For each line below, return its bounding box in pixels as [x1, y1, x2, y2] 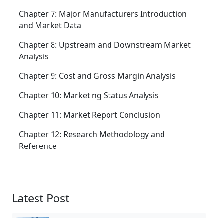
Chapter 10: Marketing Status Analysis [19, 90, 159, 101]
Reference [19, 141, 56, 152]
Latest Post [12, 190, 69, 206]
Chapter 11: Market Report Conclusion [19, 109, 160, 121]
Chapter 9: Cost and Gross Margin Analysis [19, 71, 176, 82]
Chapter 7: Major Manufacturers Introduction [19, 8, 187, 19]
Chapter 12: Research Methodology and [19, 129, 165, 140]
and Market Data [19, 20, 81, 31]
